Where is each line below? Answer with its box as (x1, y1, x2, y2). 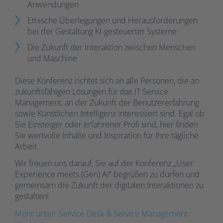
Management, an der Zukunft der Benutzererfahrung (15, 97, 199, 108)
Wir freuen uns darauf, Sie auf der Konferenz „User (15, 158, 193, 169)
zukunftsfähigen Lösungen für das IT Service (15, 86, 168, 97)
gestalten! (15, 191, 49, 202)
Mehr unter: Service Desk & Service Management (15, 208, 188, 219)
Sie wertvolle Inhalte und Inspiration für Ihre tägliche (15, 129, 199, 141)
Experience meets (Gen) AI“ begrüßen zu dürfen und (15, 169, 200, 180)
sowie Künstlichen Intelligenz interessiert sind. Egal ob (15, 108, 205, 119)
